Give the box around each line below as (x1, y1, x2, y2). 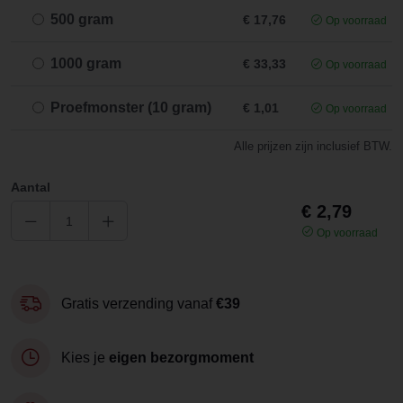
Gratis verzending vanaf (61, 296, 216, 311)
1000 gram (50, 56, 121, 71)
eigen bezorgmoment (109, 350, 254, 365)
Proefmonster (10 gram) (50, 100, 211, 115)
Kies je (61, 350, 109, 365)
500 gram (50, 12, 113, 27)
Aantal (11, 180, 50, 194)
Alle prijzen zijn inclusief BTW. (234, 139, 392, 153)
